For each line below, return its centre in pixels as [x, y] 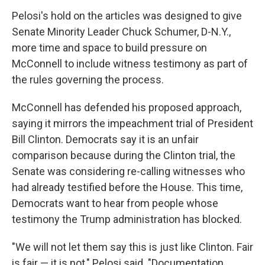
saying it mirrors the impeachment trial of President [132, 123]
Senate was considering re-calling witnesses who [128, 171]
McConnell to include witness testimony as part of [130, 64]
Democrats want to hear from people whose [115, 203]
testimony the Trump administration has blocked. [127, 219]
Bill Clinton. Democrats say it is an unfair [105, 139]
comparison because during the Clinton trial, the [124, 155]
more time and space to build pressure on [109, 48]
